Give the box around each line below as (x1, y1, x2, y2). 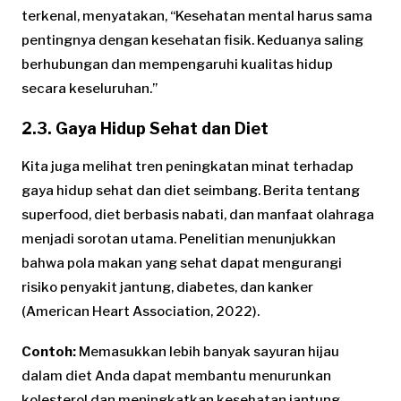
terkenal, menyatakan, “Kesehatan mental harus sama (21, 7, 372, 24)
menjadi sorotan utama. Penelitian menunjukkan (21, 231, 336, 248)
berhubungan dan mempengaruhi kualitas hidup (21, 55, 333, 73)
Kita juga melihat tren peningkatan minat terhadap (21, 158, 354, 175)
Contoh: (21, 344, 76, 361)
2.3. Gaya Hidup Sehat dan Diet (21, 118, 269, 138)
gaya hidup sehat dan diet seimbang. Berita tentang (21, 183, 360, 200)
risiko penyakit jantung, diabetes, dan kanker (21, 279, 313, 296)
